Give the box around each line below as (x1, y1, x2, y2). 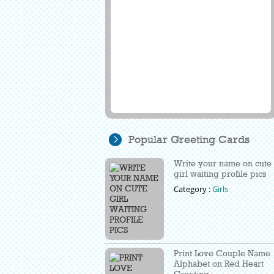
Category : (174, 183, 212, 195)
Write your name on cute (174, 158, 272, 169)
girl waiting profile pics (174, 168, 266, 179)
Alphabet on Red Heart (174, 258, 264, 269)
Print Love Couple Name (174, 248, 270, 259)
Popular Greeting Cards (128, 133, 250, 146)
